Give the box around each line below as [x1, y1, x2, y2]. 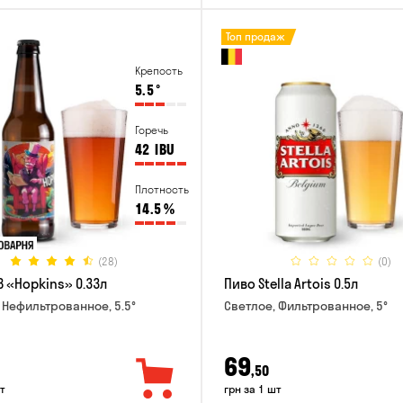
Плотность [135, 183, 189, 197]
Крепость [135, 64, 183, 78]
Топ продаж [226, 30, 285, 44]
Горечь [135, 123, 168, 138]
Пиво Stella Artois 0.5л [224, 275, 358, 293]
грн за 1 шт [224, 381, 282, 396]
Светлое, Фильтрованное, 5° [224, 298, 388, 315]
